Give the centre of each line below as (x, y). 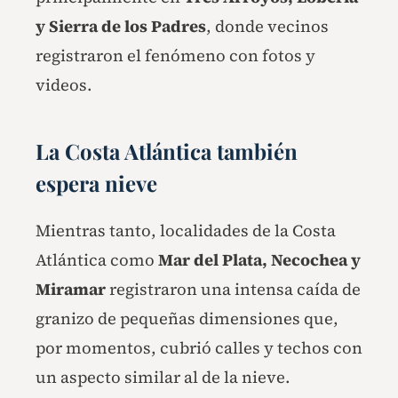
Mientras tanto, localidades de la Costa (186, 230)
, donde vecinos (267, 27)
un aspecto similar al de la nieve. (163, 377)
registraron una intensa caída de (233, 289)
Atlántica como (97, 259)
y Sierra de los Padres (121, 27)
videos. (64, 85)
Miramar (71, 289)
